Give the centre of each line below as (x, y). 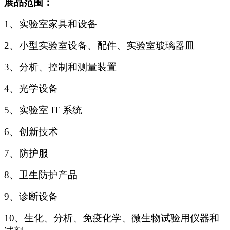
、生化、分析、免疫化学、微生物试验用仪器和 (117, 218)
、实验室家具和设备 (53, 24)
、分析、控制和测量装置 (63, 67)
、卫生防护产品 (43, 175)
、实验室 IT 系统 (46, 110)
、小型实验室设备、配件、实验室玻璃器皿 (102, 46)
